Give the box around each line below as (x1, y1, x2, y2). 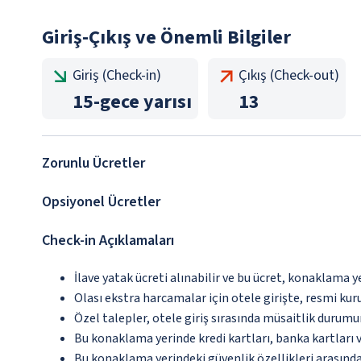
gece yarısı (100, 88, 192, 117)
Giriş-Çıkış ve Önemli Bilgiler (42, 23, 291, 52)
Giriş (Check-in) (73, 65, 161, 86)
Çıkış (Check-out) (239, 65, 339, 86)
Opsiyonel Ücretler (42, 192, 160, 213)
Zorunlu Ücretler (42, 153, 145, 174)
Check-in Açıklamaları (42, 230, 174, 251)
